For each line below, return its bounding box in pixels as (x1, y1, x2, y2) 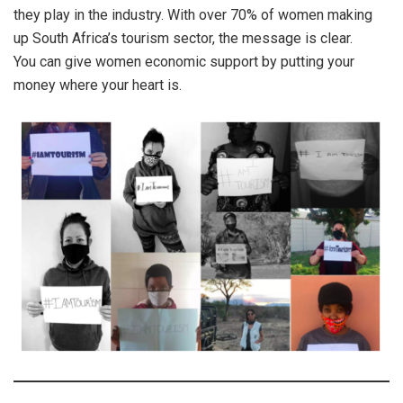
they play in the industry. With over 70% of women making (13, 6, 372, 24)
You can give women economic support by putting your (13, 53, 354, 71)
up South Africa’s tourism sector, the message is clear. (13, 30, 353, 48)
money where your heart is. (13, 76, 185, 94)
